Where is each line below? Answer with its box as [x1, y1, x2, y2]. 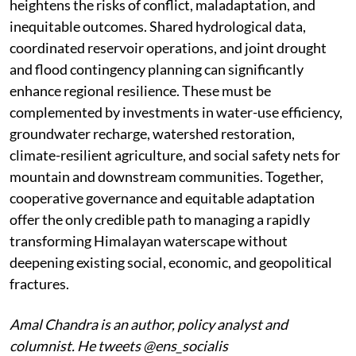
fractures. [10, 274, 69, 292]
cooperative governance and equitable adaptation [10, 188, 315, 207]
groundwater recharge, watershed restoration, [10, 124, 295, 142]
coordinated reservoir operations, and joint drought [10, 38, 327, 56]
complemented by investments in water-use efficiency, [10, 103, 342, 121]
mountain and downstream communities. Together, [10, 167, 323, 185]
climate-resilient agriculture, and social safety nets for [10, 145, 340, 164]
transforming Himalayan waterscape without [10, 231, 288, 250]
